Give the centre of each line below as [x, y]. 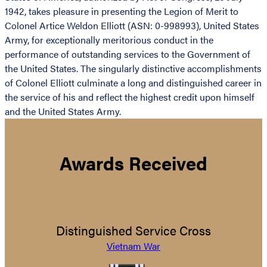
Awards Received [133, 162]
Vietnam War [133, 246]
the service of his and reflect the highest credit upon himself [130, 97]
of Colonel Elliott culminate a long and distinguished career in [133, 83]
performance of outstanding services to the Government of [128, 54]
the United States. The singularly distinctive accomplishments [133, 69]
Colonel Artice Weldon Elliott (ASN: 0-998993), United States [132, 26]
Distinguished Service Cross [133, 230]
